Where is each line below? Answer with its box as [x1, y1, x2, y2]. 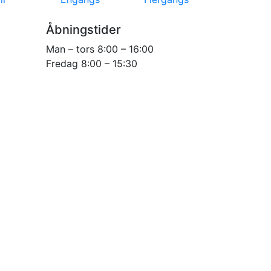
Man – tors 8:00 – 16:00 [46, 42, 154, 55]
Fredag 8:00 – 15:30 [46, 57, 137, 70]
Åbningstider [46, 22, 121, 37]
